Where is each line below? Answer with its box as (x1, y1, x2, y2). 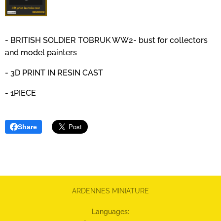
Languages (92, 208, 128, 216)
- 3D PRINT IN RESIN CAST (5, 68, 103, 77)
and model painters (5, 47, 77, 57)
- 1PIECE (5, 88, 36, 98)
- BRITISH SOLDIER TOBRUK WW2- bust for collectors (5, 35, 208, 45)
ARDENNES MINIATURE (72, 187, 149, 195)
